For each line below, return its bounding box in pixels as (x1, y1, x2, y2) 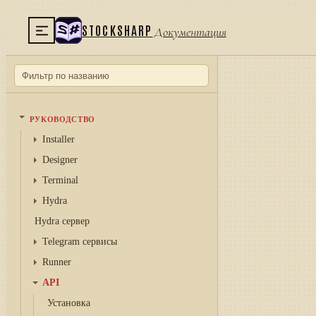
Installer (42, 134, 75, 145)
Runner (42, 257, 72, 267)
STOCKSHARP (82, 20, 153, 38)
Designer (42, 154, 78, 165)
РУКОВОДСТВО (29, 115, 95, 123)
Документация (154, 23, 226, 39)
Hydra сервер (34, 216, 90, 226)
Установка (47, 298, 91, 308)
